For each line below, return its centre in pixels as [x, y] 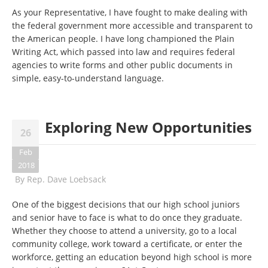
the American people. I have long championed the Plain [123, 39]
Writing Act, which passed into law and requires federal [124, 52]
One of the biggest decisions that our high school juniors [126, 204]
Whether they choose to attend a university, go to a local [124, 231]
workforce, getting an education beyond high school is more [132, 257]
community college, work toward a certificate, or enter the [127, 244]
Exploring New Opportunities [148, 127]
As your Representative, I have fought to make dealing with [130, 12]
